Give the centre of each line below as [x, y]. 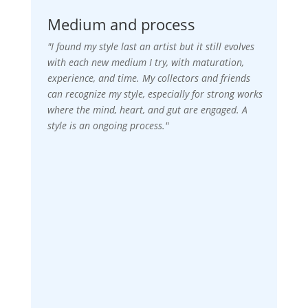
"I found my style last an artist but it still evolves [151, 47]
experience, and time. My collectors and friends [148, 78]
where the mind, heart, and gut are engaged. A [147, 110]
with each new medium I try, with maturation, [145, 63]
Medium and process [121, 24]
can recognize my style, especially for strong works [155, 94]
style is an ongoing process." [108, 126]
